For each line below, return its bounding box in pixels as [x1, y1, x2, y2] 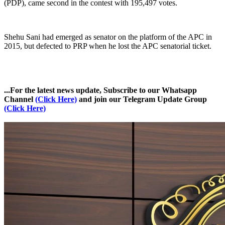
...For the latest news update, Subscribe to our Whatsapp [4, 85, 197, 94]
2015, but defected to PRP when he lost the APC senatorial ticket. [4, 41, 211, 50]
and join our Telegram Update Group [77, 94, 207, 103]
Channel [4, 94, 35, 103]
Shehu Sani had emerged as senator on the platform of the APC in [4, 32, 212, 41]
